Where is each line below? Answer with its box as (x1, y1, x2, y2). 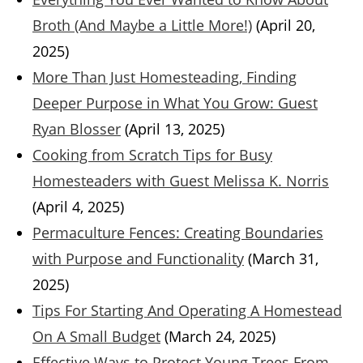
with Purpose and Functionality (32, 249, 244, 269)
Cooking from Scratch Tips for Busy (32, 145, 272, 165)
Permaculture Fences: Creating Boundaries (32, 223, 323, 243)
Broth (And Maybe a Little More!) (32, 15, 252, 36)
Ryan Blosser (32, 119, 121, 139)
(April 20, (256, 15, 315, 36)
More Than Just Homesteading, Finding (32, 67, 297, 88)
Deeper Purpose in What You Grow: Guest (32, 93, 318, 113)
